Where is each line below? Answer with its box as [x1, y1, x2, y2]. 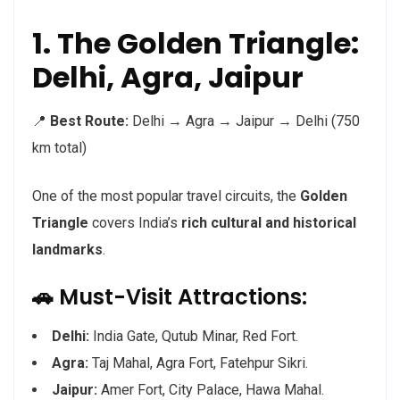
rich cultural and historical [181, 214, 356, 232]
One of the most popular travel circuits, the [32, 187, 300, 205]
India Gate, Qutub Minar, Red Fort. [89, 328, 298, 346]
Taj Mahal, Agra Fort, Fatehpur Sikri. [88, 354, 308, 372]
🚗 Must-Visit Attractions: [32, 282, 307, 312]
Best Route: [50, 112, 129, 130]
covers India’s [88, 214, 181, 232]
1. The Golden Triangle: [32, 23, 359, 64]
